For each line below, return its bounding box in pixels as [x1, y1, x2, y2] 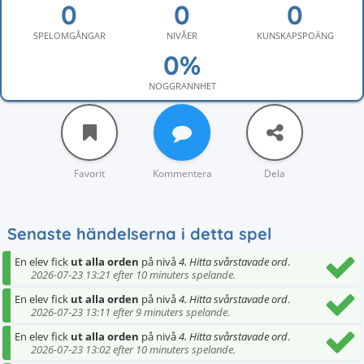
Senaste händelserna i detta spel [7, 223, 271, 244]
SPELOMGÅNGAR [32, 29, 106, 41]
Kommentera [152, 166, 212, 180]
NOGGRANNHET [148, 80, 216, 92]
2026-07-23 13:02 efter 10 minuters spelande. [31, 342, 236, 357]
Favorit [74, 166, 105, 180]
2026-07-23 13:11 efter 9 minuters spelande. [31, 305, 230, 319]
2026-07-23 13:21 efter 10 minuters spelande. [31, 267, 236, 282]
